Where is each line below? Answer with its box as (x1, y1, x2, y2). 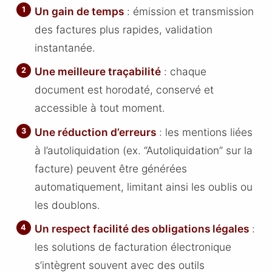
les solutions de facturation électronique (35, 240, 232, 254)
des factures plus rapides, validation (35, 22, 213, 36)
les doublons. (35, 198, 101, 211)
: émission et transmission (124, 4, 254, 18)
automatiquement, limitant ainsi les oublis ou (35, 180, 253, 193)
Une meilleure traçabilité (35, 65, 161, 78)
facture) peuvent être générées (35, 161, 188, 175)
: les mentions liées (156, 125, 253, 138)
